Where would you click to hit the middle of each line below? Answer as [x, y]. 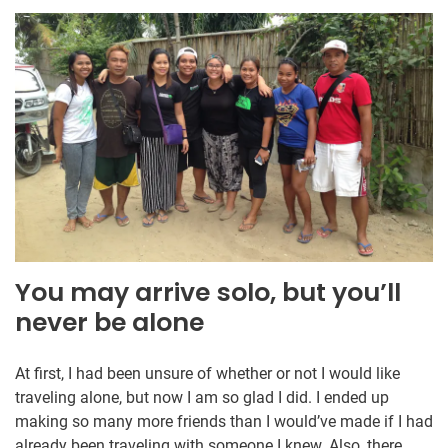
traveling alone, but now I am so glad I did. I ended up [202, 398]
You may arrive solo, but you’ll [208, 293]
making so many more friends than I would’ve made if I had [224, 422]
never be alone [109, 323]
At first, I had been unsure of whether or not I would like [207, 374]
